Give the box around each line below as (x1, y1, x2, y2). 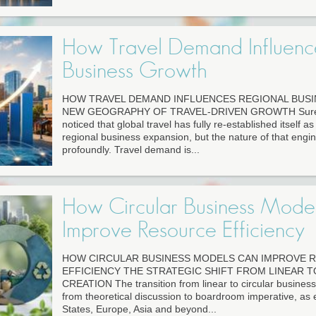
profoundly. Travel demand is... (61, 144, 200, 156)
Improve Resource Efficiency (61, 219, 305, 242)
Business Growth (61, 59, 207, 83)
